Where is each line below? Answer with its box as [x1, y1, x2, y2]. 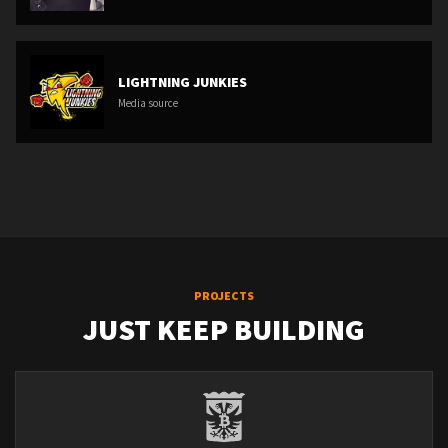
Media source [118, 96, 178, 110]
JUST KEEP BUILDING [83, 310, 365, 348]
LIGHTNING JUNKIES [118, 73, 247, 91]
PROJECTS [194, 288, 254, 303]
